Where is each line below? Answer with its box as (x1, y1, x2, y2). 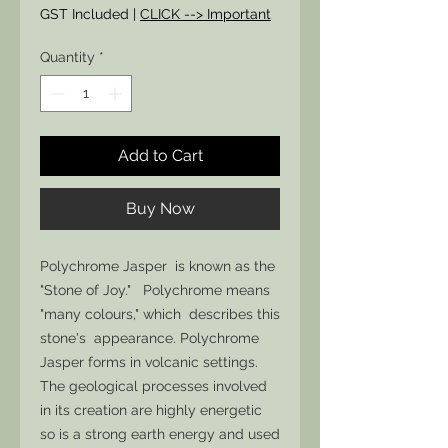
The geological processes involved (40, 378, 267, 394)
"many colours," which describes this (40, 306, 280, 322)
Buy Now (125, 199, 195, 218)
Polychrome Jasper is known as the (40, 258, 275, 274)
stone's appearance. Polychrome (40, 330, 259, 346)
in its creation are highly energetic (40, 402, 262, 418)
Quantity (40, 49, 95, 65)
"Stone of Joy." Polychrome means (40, 282, 270, 298)
